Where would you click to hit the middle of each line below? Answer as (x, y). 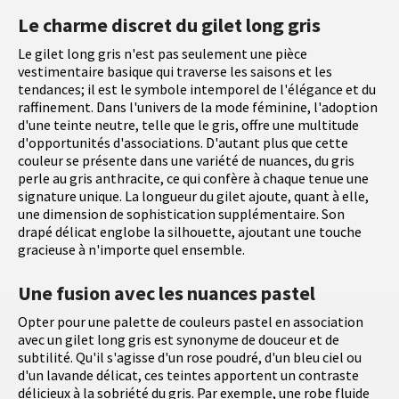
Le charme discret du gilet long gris (169, 24)
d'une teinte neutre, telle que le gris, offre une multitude (188, 124)
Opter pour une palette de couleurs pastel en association (191, 321)
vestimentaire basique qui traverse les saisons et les (175, 71)
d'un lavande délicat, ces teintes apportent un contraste (188, 375)
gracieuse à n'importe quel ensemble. (131, 249)
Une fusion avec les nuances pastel (167, 293)
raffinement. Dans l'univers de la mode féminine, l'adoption (198, 106)
